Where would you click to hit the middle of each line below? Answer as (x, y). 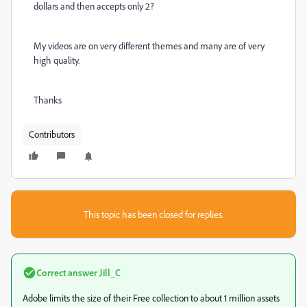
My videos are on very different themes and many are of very (149, 46)
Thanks (48, 100)
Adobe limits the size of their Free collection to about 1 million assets (151, 298)
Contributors (52, 134)
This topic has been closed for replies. (153, 214)
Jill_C (109, 272)
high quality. (57, 60)
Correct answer (67, 272)
